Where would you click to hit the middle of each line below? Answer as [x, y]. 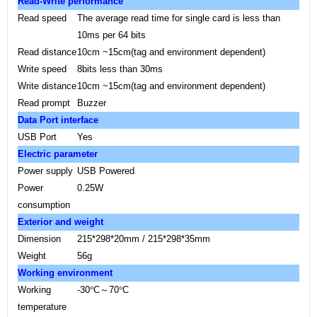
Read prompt [44, 103]
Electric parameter [58, 154]
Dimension [39, 239]
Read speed [42, 18]
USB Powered [106, 171]
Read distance [47, 52]
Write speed [42, 69]
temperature [42, 307]
